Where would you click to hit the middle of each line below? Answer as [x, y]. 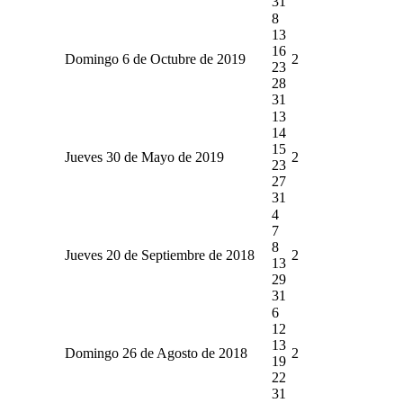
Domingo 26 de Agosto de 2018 [156, 353]
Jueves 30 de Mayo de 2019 [144, 157]
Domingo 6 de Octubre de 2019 [155, 58]
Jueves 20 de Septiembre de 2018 [159, 255]
